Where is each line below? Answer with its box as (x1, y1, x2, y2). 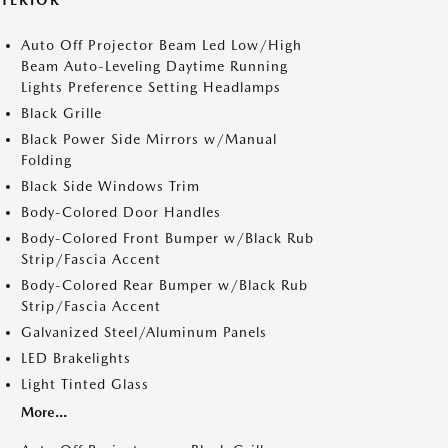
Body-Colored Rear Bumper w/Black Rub (21, 277, 308, 293)
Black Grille (21, 105, 102, 121)
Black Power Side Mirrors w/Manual (21, 131, 277, 147)
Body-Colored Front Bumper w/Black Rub (21, 230, 314, 246)
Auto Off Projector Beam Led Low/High (21, 37, 302, 53)
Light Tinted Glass (21, 376, 149, 392)
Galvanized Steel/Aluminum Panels (21, 324, 267, 340)
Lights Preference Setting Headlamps (21, 79, 281, 95)
